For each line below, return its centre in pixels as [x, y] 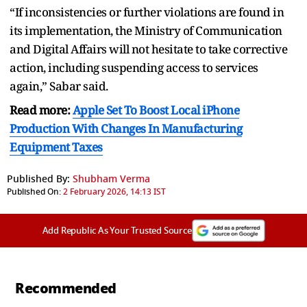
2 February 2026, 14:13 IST [114, 192]
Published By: [38, 179]
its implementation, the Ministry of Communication [146, 30]
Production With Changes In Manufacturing [126, 128]
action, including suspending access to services [134, 67]
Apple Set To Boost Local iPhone [156, 110]
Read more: [41, 110]
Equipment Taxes [56, 147]
